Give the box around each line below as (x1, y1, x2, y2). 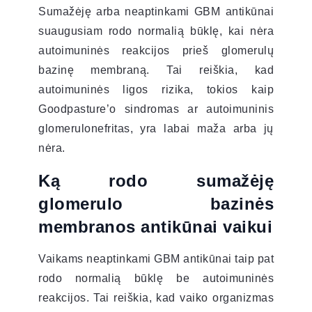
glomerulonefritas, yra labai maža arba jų (38, 122, 274, 134)
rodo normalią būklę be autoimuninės (38, 272, 274, 284)
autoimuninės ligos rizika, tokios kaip (38, 83, 274, 95)
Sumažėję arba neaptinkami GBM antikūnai (38, 5, 274, 17)
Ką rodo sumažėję (38, 171, 274, 190)
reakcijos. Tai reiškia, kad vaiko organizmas (38, 291, 274, 304)
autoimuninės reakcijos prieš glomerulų (38, 44, 274, 56)
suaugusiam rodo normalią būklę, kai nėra (38, 24, 274, 37)
